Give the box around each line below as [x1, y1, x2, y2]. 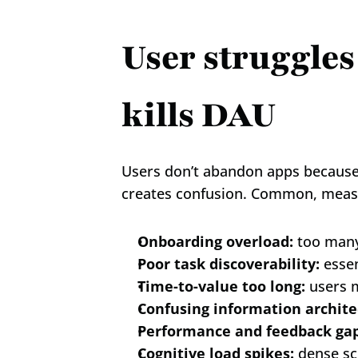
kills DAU [121, 92, 276, 138]
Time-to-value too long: [137, 276, 305, 296]
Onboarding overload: [137, 232, 293, 251]
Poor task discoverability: [137, 254, 320, 273]
